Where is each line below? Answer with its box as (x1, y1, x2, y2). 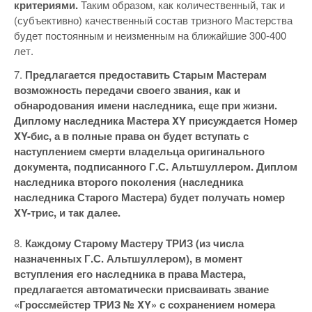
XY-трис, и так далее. (14, 205, 120, 220)
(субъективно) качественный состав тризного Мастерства (14, 13, 292, 27)
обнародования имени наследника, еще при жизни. (14, 97, 277, 113)
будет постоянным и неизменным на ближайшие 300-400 (14, 28, 286, 42)
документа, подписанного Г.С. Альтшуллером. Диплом (14, 159, 297, 174)
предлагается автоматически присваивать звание (14, 281, 269, 297)
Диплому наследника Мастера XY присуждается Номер (14, 113, 297, 128)
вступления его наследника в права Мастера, (14, 266, 246, 281)
